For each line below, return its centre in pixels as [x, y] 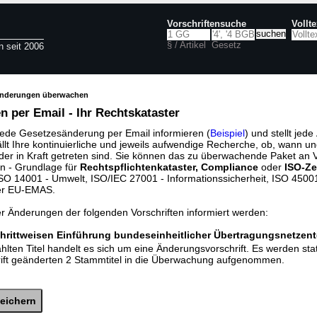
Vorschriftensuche [207, 24]
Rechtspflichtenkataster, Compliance [169, 167]
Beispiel [227, 133]
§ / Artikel [186, 45]
